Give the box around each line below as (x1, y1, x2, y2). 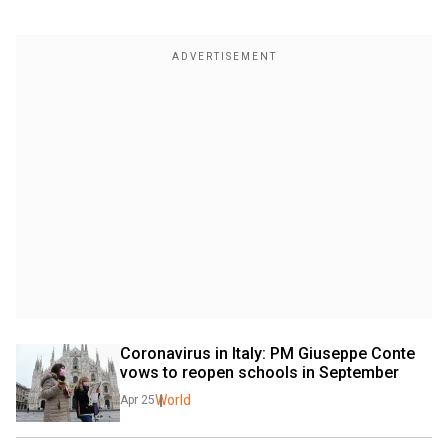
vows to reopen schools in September (120, 362, 399, 382)
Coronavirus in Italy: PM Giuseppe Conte (120, 343, 415, 363)
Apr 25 (120, 392, 155, 407)
